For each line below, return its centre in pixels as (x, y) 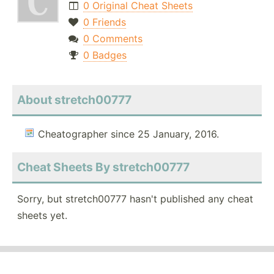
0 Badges (105, 55)
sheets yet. (42, 216)
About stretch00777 (74, 100)
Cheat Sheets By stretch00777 (103, 167)
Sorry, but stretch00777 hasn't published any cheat (135, 199)
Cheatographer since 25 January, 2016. (128, 134)
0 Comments (113, 39)
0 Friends (104, 22)
